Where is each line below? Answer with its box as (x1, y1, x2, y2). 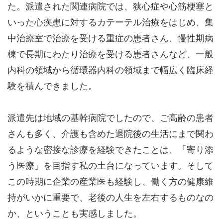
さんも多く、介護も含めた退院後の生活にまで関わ (7, 129, 214, 139)
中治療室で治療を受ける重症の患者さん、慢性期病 (7, 33, 214, 43)
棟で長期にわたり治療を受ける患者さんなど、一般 (7, 49, 214, 59)
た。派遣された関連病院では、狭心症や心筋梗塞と (7, 1, 214, 11)
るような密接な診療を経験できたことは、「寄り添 (7, 145, 214, 155)
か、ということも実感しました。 (7, 209, 142, 219)
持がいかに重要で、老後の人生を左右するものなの (7, 193, 214, 203)
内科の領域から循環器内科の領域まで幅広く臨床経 (7, 65, 214, 75)
